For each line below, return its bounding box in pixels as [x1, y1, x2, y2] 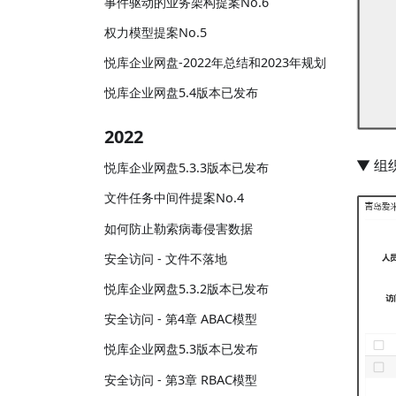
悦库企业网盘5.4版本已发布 [104, 84, 258, 102]
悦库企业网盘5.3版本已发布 [104, 340, 258, 358]
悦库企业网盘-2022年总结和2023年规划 [104, 54, 326, 72]
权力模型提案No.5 [104, 24, 207, 42]
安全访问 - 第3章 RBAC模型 [104, 370, 257, 388]
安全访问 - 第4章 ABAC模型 [104, 310, 257, 328]
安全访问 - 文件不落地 [104, 249, 227, 267]
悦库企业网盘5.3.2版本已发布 [104, 279, 269, 297]
